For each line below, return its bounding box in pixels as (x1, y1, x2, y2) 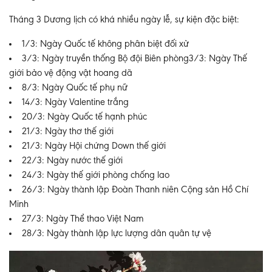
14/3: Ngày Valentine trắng (22, 98, 129, 107)
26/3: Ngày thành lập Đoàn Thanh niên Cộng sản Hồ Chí (22, 185, 248, 195)
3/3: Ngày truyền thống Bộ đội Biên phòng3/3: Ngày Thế (22, 54, 247, 64)
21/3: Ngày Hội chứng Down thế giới (22, 141, 166, 151)
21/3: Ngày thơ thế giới (22, 127, 114, 137)
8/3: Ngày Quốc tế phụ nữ (22, 83, 127, 93)
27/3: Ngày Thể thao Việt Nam (22, 214, 144, 224)
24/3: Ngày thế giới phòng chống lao (22, 171, 169, 180)
